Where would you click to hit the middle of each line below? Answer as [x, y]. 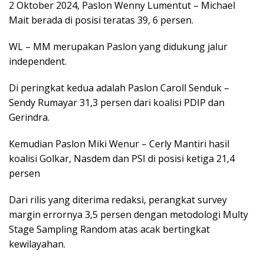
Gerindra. [29, 118]
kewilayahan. [37, 244]
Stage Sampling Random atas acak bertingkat [109, 230]
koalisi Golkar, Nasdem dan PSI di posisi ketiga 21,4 [122, 159]
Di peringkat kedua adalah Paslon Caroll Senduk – [119, 88]
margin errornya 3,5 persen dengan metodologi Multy [128, 215]
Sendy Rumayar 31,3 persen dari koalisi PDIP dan [117, 103]
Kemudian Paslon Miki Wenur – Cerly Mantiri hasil [119, 144]
